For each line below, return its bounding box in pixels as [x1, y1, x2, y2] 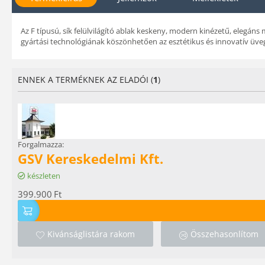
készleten [27, 170, 60, 181]
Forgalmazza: [18, 139, 64, 150]
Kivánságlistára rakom [47, 228, 135, 240]
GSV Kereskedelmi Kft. [18, 150, 163, 167]
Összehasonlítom [190, 228, 258, 240]
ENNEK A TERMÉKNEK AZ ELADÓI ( [18, 74, 153, 85]
